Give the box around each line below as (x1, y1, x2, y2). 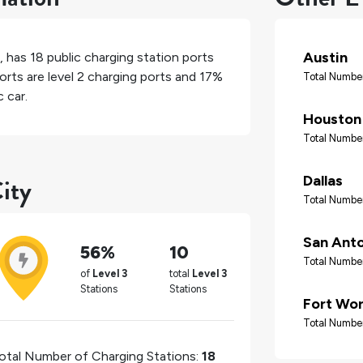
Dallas (303, 172, 343, 190)
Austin (303, 49, 348, 67)
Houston (303, 110, 361, 129)
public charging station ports (44, 49, 214, 66)
